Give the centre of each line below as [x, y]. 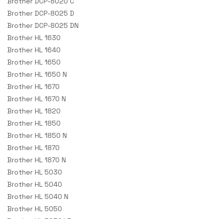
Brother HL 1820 [34, 111]
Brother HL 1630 [34, 38]
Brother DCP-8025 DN [43, 26]
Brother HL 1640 [34, 50]
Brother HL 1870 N [37, 160]
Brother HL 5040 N [38, 197]
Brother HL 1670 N [37, 99]
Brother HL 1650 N [37, 75]
